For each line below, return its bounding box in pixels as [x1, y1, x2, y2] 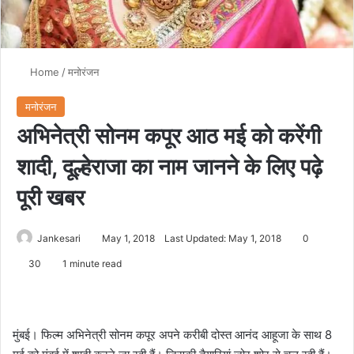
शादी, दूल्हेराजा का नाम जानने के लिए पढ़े [17, 153, 322, 180]
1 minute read [60, 257, 122, 269]
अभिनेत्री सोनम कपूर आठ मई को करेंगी [17, 122, 321, 149]
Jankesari [37, 232, 81, 244]
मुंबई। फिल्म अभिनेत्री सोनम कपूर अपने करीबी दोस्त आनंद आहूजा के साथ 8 [13, 326, 332, 342]
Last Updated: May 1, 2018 [164, 232, 281, 244]
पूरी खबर [17, 183, 85, 211]
